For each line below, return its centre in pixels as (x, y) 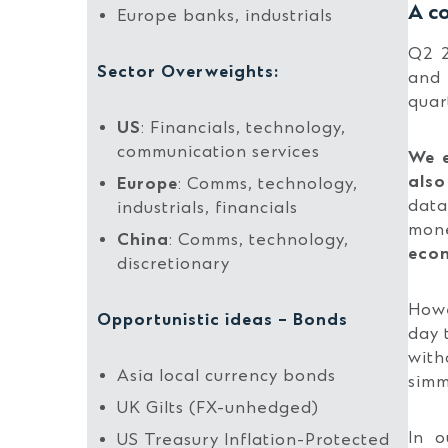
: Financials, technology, (243, 128)
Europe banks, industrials (225, 16)
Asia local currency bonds (226, 376)
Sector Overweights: (188, 72)
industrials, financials (207, 208)
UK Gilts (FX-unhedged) (218, 408)
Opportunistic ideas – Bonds (222, 320)
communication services (218, 152)
